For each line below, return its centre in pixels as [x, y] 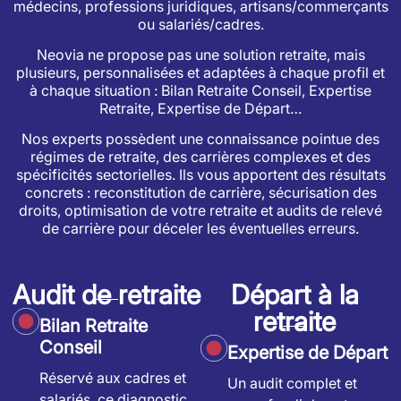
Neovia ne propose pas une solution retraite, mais [200, 55]
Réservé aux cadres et [113, 378]
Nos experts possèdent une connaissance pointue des [200, 139]
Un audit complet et [292, 384]
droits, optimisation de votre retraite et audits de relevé [200, 211]
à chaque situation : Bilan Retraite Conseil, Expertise [200, 91]
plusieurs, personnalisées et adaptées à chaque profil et [200, 73]
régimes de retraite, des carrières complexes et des [200, 157]
